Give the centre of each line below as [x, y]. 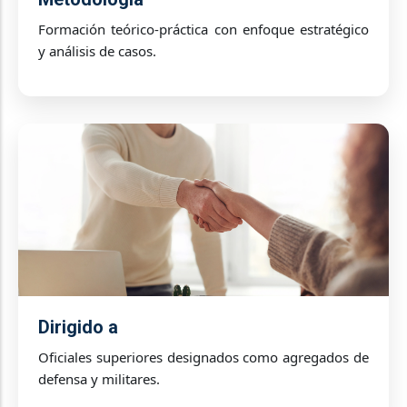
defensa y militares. [99, 379]
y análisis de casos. [97, 51]
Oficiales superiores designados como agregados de [203, 357]
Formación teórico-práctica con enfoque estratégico [203, 30]
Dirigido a [78, 328]
